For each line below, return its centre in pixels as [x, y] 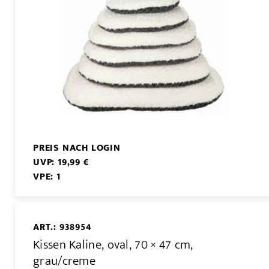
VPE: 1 [47, 177]
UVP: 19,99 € [61, 163]
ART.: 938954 [62, 228]
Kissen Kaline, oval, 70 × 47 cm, [113, 244]
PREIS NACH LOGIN [77, 148]
